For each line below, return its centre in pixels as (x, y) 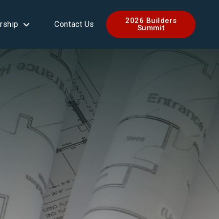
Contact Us (74, 24)
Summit (151, 28)
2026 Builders (151, 21)
